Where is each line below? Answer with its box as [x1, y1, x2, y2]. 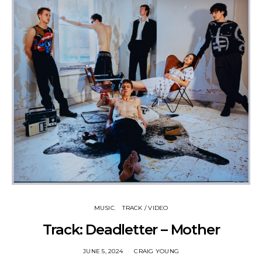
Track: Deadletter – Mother [42, 221, 220, 239]
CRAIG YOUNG [134, 247, 179, 256]
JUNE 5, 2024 [83, 247, 123, 256]
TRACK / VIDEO [122, 204, 168, 212]
